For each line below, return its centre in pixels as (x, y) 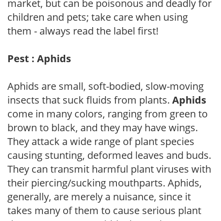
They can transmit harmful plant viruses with (109, 169)
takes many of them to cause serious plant (104, 210)
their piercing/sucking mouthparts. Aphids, (105, 183)
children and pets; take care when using (98, 17)
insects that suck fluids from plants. (90, 100)
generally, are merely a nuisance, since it (99, 196)
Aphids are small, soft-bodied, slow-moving (106, 86)
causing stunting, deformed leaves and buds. (109, 155)
